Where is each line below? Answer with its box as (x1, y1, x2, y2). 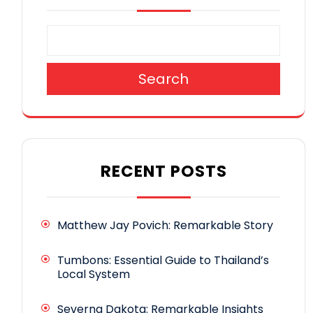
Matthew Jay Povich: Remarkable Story (57, 217, 273, 233)
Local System (57, 265, 130, 282)
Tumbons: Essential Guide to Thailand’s (57, 252, 269, 268)
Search (138, 68, 189, 89)
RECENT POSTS (100, 159, 227, 182)
